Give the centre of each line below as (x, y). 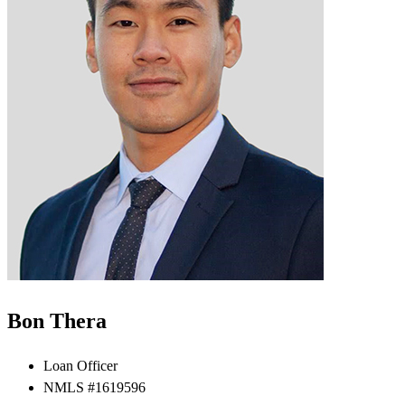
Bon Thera (57, 320)
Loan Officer (80, 365)
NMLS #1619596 (94, 387)
